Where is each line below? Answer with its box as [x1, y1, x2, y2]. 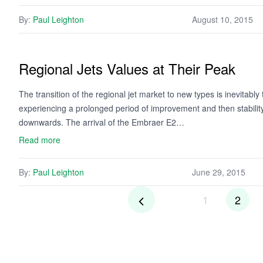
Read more [19, 134, 60, 146]
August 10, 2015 [192, 14, 253, 25]
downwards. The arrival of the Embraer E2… [19, 116, 184, 128]
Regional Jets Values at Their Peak [19, 58, 235, 79]
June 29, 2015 [192, 166, 245, 178]
